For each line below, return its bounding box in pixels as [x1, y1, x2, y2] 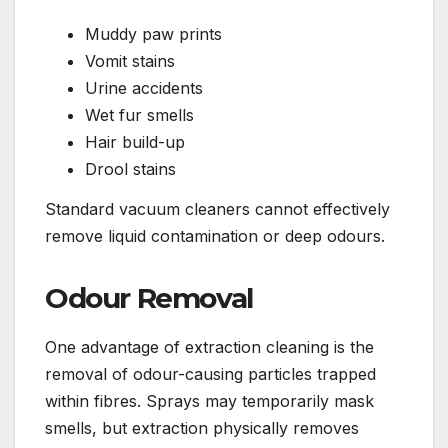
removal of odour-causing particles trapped [45, 364, 376, 385]
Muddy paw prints [85, 24, 222, 45]
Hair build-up [85, 132, 185, 153]
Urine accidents [85, 78, 203, 99]
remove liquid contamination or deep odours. [45, 226, 385, 247]
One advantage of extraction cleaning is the [45, 337, 374, 358]
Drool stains [85, 159, 176, 180]
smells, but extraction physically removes [45, 418, 359, 439]
